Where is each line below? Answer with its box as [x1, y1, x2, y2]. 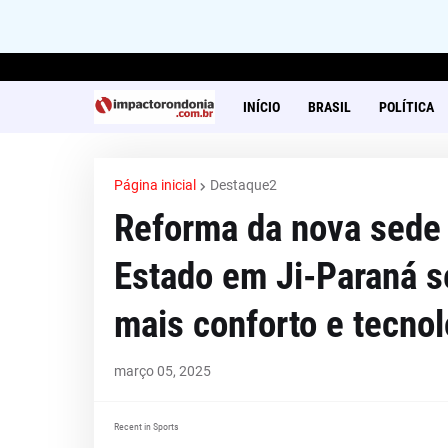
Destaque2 [209, 177, 277, 193]
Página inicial [113, 177, 196, 193]
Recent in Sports [113, 421, 179, 432]
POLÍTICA [378, 99, 434, 115]
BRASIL [307, 99, 351, 115]
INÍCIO [242, 99, 280, 115]
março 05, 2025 [113, 363, 211, 379]
